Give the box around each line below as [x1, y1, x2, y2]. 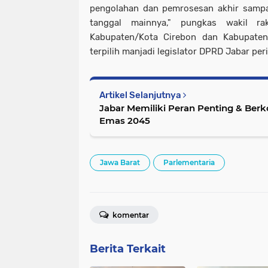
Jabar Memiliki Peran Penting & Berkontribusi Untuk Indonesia [99, 102, 245, 114]
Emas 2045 [99, 115, 150, 126]
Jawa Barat [100, 158, 140, 167]
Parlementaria [163, 158, 215, 167]
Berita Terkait [90, 242, 166, 255]
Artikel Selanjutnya [99, 90, 183, 100]
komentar [111, 211, 149, 220]
